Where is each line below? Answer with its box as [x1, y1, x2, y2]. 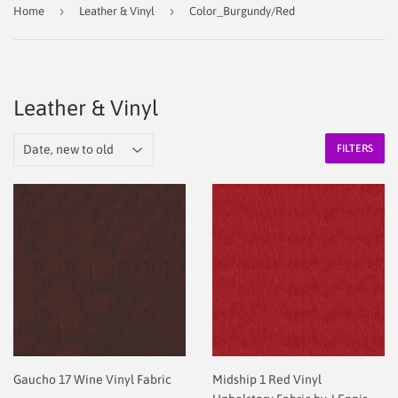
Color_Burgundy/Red [189, 4, 295, 18]
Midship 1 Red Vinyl [212, 371, 322, 386]
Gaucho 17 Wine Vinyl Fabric [13, 371, 171, 386]
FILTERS [337, 141, 373, 155]
